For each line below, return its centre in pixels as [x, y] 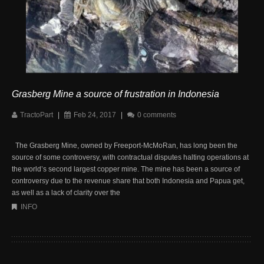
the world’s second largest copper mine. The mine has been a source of [126, 169]
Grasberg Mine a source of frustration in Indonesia [115, 94]
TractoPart [37, 115]
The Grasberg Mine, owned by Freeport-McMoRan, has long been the [125, 145]
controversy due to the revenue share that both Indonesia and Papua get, [128, 181]
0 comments [157, 115]
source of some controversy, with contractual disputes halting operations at [130, 157]
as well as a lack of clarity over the [66, 192]
